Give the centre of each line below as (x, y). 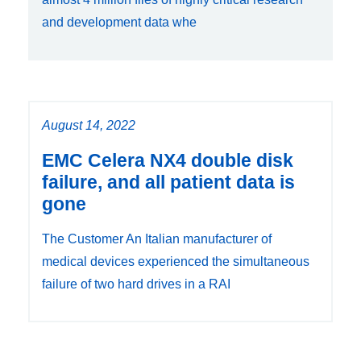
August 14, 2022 (89, 125)
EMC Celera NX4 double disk (168, 160)
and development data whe (119, 22)
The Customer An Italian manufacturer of (157, 239)
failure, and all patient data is (168, 182)
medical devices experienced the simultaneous (176, 261)
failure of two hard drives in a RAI (136, 284)
